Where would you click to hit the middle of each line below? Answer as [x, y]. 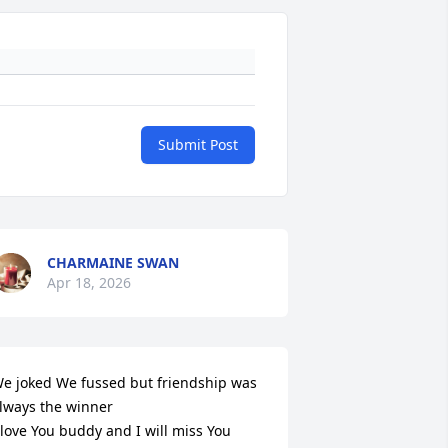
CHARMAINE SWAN [112, 263]
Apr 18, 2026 [88, 283]
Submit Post [198, 145]
